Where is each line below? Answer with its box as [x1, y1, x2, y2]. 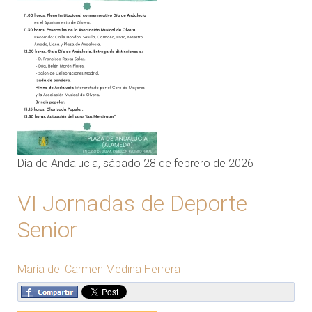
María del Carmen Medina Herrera [17, 262, 180, 276]
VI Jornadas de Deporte [17, 189, 247, 217]
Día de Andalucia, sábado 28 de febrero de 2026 [17, 156, 253, 170]
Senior [17, 216, 77, 243]
